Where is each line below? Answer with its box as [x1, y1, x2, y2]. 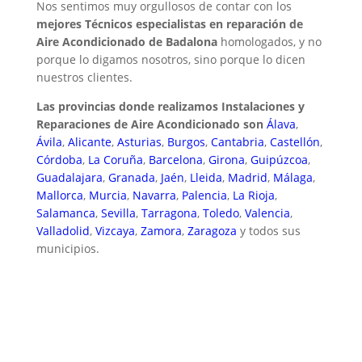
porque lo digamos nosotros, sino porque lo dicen [36, 52, 305, 68]
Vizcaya [95, 223, 135, 239]
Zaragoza [187, 223, 237, 239]
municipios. [36, 241, 99, 257]
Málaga [272, 170, 313, 186]
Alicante [67, 134, 112, 150]
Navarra [132, 187, 176, 204]
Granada [107, 170, 155, 186]
